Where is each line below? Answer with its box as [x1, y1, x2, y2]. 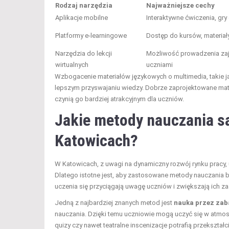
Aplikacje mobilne [55, 13, 108, 21]
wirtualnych [55, 60, 88, 68]
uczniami [146, 60, 173, 68]
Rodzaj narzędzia [55, 1, 112, 9]
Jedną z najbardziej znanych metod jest [55, 198, 174, 207]
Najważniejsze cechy [146, 1, 215, 9]
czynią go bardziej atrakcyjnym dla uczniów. [55, 95, 184, 103]
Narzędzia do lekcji [55, 49, 112, 57]
